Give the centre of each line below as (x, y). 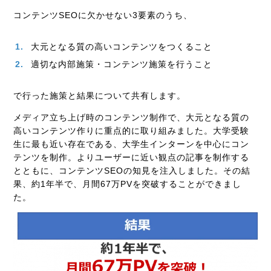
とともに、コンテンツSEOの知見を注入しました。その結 (132, 170)
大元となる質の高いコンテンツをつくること (122, 46)
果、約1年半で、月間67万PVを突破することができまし (128, 184)
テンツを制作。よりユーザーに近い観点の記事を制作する (132, 157)
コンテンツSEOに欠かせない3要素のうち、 (103, 15)
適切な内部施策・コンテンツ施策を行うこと (122, 64)
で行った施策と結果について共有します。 (100, 95)
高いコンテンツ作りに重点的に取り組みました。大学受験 (132, 130)
